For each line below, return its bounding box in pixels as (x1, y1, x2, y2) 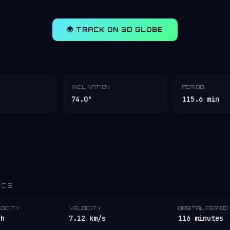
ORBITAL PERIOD (178, 205, 228, 211)
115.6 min (182, 94, 219, 104)
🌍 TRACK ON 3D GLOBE (67, 26, 163, 33)
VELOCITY (69, 205, 102, 211)
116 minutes (178, 214, 223, 223)
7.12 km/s (69, 214, 106, 223)
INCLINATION (71, 84, 110, 90)
